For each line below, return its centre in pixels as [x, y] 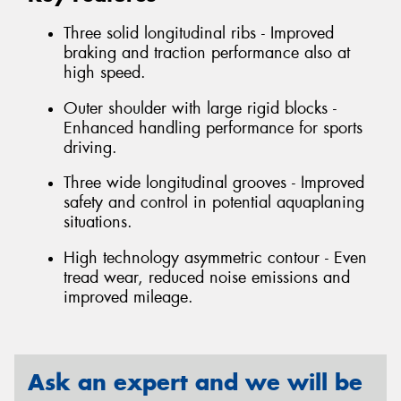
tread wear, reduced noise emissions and [207, 277]
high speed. [105, 72]
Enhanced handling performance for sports [213, 128]
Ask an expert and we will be [195, 383]
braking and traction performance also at [207, 52]
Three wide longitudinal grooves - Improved [214, 183]
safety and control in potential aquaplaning [214, 203]
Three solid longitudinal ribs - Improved [199, 33]
